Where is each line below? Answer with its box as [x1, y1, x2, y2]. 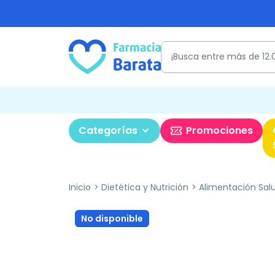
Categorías [79, 123, 137, 137]
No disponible [81, 212, 143, 225]
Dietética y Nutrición [101, 181, 188, 193]
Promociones [186, 123, 253, 137]
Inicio [69, 181, 91, 193]
